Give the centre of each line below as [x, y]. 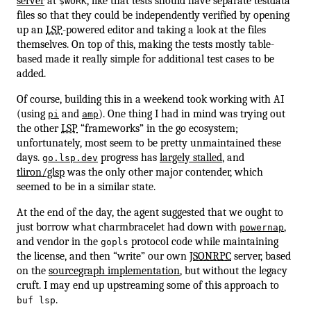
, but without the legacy [234, 270]
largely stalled [191, 157]
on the [33, 270]
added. [31, 73]
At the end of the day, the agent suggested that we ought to [150, 212]
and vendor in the [59, 241]
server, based [261, 256]
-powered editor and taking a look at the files [164, 30]
